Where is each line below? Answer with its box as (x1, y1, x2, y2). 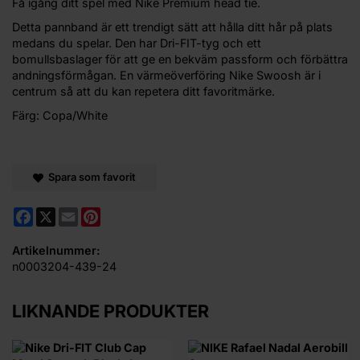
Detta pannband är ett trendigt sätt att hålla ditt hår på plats (12, 20, 333, 35)
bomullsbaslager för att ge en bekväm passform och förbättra (12, 52, 348, 67)
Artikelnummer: (12, 243, 100, 258)
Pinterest (100, 207, 152, 221)
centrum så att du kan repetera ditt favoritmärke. (12, 84, 275, 99)
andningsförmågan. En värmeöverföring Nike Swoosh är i (12, 68, 321, 83)
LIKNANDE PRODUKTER (12, 301, 209, 322)
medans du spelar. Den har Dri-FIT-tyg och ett (12, 36, 261, 51)
